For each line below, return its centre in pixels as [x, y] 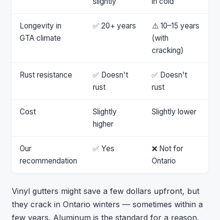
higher [103, 124]
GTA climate [40, 38]
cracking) [168, 50]
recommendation [48, 161]
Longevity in [41, 26]
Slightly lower [174, 112]
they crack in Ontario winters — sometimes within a [107, 204]
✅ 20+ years [114, 26]
